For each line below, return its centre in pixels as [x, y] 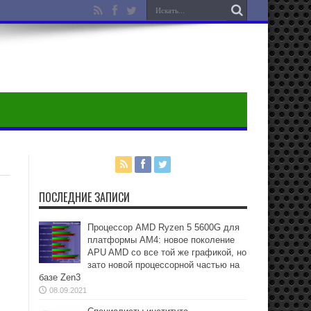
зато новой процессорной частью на [163, 265]
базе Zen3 [60, 277]
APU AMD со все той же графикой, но [167, 252]
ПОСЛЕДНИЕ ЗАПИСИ [84, 197]
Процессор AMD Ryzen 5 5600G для [163, 227]
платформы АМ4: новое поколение [161, 240]
